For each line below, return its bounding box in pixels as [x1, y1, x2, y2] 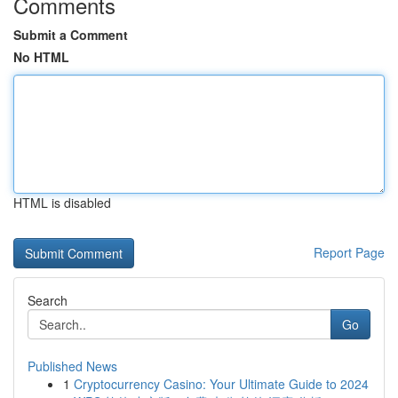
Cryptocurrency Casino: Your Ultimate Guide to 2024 [74, 375, 369, 393]
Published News [28, 357, 117, 375]
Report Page [314, 243, 385, 261]
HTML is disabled [13, 194, 111, 211]
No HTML [13, 48, 69, 66]
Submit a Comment [13, 26, 128, 44]
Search [28, 291, 68, 309]
